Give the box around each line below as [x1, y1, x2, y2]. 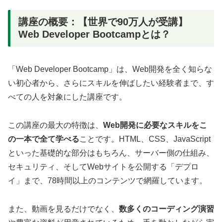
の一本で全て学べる [8, 135, 79, 144]
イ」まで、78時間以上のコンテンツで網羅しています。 [8, 176, 207, 185]
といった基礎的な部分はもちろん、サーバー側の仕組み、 [8, 149, 214, 158]
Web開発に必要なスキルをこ [103, 121, 207, 130]
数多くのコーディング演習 [119, 205, 214, 214]
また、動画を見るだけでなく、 [8, 205, 119, 214]
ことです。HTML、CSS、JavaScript [79, 135, 211, 144]
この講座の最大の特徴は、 [8, 121, 103, 130]
